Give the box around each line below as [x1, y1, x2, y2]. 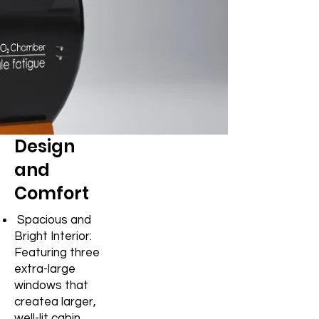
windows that [14, 278, 88, 292]
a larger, [51, 295, 96, 308]
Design [14, 134, 75, 158]
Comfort [14, 181, 89, 205]
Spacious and [14, 213, 91, 226]
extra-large [14, 262, 75, 276]
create [14, 295, 51, 308]
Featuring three [14, 246, 100, 259]
